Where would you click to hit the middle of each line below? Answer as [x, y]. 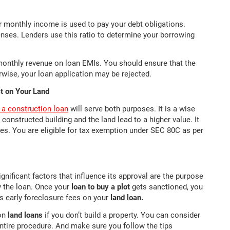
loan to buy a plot [102, 187]
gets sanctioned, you [167, 187]
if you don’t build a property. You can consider [121, 215]
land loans [25, 215]
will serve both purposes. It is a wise [132, 109]
